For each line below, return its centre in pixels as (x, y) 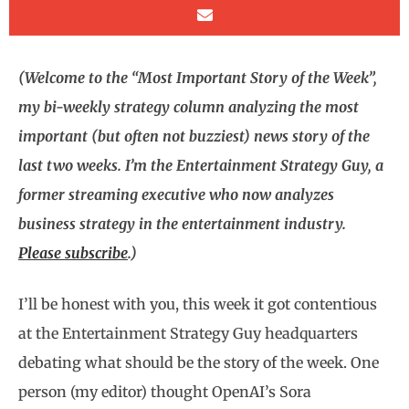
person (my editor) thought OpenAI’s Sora (165, 392)
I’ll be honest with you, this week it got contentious (198, 304)
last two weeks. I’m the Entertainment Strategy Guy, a (201, 165)
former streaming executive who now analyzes (176, 194)
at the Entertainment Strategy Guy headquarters (188, 333)
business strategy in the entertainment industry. (182, 224)
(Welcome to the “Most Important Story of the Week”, (198, 78)
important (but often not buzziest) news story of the (194, 136)
